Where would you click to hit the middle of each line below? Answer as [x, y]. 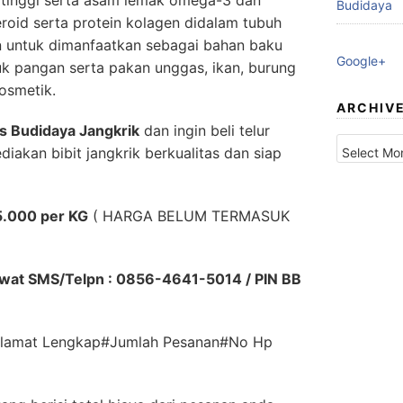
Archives [361, 136]
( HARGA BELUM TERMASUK [189, 216]
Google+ [361, 60]
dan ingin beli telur [205, 130]
